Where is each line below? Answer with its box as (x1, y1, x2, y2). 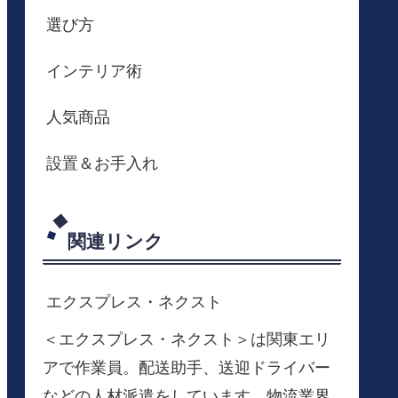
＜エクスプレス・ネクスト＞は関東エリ (43, 330, 330, 348)
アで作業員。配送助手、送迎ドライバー (43, 358, 330, 377)
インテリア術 (46, 62, 142, 81)
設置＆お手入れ (46, 155, 158, 173)
